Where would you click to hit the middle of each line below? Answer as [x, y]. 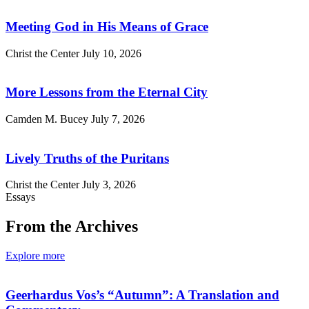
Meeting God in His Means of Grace [107, 26]
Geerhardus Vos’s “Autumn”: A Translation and [142, 295]
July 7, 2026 [118, 119]
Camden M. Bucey [48, 119]
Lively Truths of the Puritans [87, 158]
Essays [20, 197]
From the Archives [72, 227]
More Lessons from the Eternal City [107, 92]
